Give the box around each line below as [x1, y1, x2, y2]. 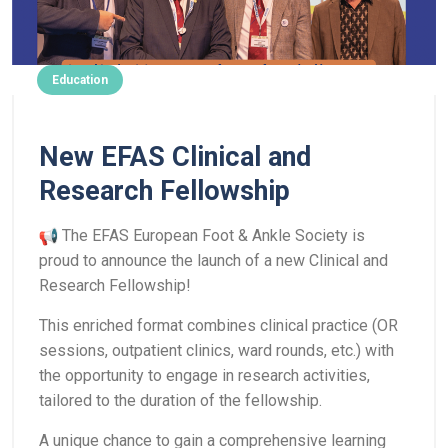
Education [52, 73, 108, 87]
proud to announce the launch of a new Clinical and [39, 251, 388, 270]
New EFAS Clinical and [39, 141, 311, 173]
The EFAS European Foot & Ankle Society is [58, 226, 366, 245]
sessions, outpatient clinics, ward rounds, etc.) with [39, 341, 394, 360]
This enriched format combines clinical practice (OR [39, 316, 398, 335]
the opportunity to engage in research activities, [39, 366, 370, 385]
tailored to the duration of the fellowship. [39, 391, 322, 410]
